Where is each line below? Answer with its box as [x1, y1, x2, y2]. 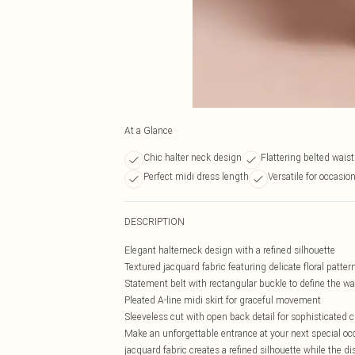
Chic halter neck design [143, 151, 242, 163]
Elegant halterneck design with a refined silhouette [124, 244, 335, 256]
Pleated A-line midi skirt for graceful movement [124, 294, 321, 306]
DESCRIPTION [124, 216, 185, 227]
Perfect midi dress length [143, 170, 249, 182]
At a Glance [124, 124, 173, 136]
